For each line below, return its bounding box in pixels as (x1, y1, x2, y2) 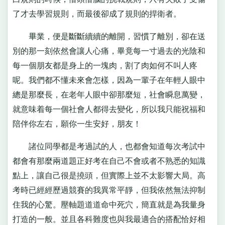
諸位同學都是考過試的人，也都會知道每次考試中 (12, 142, 205, 151)
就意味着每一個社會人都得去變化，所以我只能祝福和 (12, 104, 205, 114)
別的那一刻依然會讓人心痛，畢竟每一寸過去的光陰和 (12, 46, 205, 55)
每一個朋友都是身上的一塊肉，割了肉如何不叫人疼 (12, 61, 197, 70)
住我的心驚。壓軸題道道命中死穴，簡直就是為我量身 (12, 200, 205, 209)
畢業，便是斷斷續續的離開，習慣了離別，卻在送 (12, 32, 205, 41)
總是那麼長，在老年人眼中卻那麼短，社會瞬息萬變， (12, 90, 205, 99)
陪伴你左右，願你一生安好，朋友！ (12, 119, 141, 128)
